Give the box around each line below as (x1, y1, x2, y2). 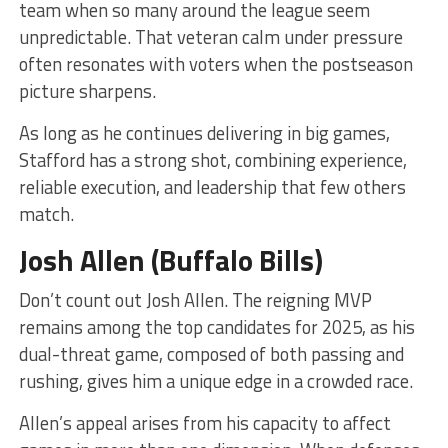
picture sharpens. (18, 76, 156, 105)
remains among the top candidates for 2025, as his (18, 312, 415, 341)
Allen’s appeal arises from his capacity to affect (18, 408, 391, 437)
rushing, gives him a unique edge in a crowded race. (18, 366, 413, 395)
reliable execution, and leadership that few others (18, 172, 406, 201)
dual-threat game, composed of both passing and (18, 339, 404, 368)
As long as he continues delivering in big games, (18, 118, 390, 147)
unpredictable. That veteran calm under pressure (18, 22, 403, 51)
